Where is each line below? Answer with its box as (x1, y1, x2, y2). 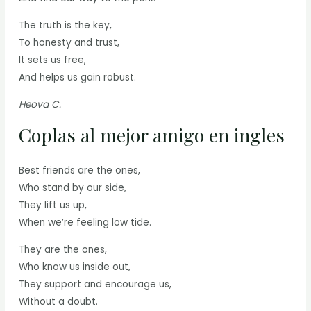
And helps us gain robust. (19, 70, 137, 84)
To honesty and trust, (19, 35, 120, 49)
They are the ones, (19, 242, 108, 256)
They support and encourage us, (19, 277, 172, 291)
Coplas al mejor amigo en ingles (19, 122, 285, 148)
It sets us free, (19, 53, 87, 67)
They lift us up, (19, 199, 87, 212)
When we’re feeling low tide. (19, 216, 152, 230)
